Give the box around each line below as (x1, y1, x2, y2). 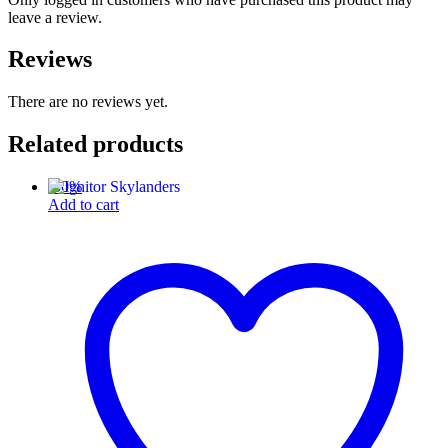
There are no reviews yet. (8, 93, 168, 111)
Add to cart (48, 196, 119, 214)
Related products (8, 131, 183, 158)
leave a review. (8, 8, 102, 26)
